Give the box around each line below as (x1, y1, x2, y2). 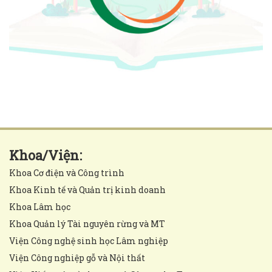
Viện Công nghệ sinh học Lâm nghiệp (9, 234, 168, 246)
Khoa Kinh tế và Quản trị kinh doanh (9, 183, 166, 195)
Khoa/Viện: (9, 146, 82, 164)
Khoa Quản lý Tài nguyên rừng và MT (9, 217, 165, 229)
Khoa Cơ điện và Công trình (9, 166, 124, 178)
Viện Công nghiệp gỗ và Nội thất (9, 251, 145, 263)
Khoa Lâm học (9, 200, 70, 212)
